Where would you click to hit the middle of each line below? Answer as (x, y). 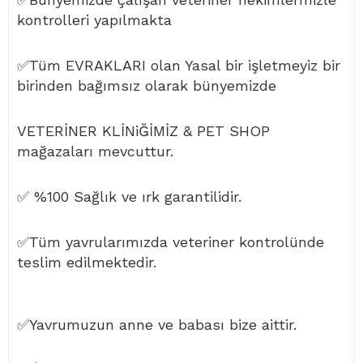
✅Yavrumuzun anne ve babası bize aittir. (157, 325)
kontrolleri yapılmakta (94, 20)
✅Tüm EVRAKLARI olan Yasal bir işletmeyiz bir (179, 66)
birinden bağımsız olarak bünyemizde (147, 86)
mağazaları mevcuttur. (95, 152)
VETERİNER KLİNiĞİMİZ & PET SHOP (143, 131)
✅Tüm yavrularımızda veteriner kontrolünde (171, 242)
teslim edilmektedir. (87, 263)
